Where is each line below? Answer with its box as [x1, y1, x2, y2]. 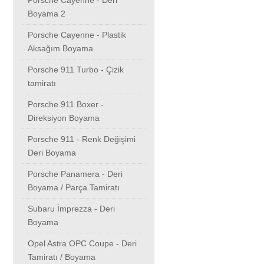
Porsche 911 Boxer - [28, 100, 104, 110]
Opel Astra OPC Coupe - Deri [28, 239, 137, 249]
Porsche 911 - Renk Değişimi [28, 134, 136, 144]
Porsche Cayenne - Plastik [28, 30, 126, 40]
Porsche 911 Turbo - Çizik [28, 65, 124, 75]
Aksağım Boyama [28, 44, 93, 54]
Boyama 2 [28, 9, 65, 19]
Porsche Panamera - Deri [28, 169, 123, 179]
